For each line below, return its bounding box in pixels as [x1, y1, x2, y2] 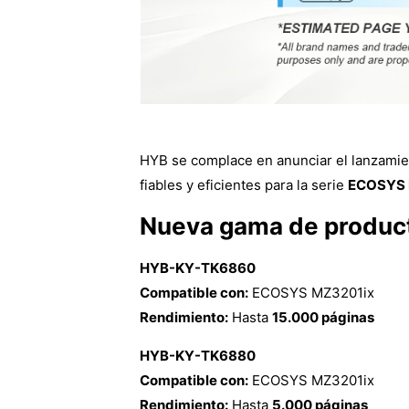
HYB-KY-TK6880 [139, 346, 256, 364]
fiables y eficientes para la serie [139, 175, 348, 194]
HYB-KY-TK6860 [139, 258, 256, 277]
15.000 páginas [271, 308, 374, 326]
